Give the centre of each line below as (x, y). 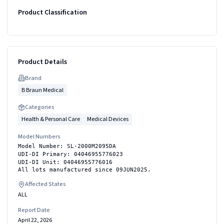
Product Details (42, 62)
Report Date (34, 210)
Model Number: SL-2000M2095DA (67, 146)
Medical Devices (108, 119)
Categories (40, 107)
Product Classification (52, 12)
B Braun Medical (42, 90)
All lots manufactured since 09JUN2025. (84, 170)
